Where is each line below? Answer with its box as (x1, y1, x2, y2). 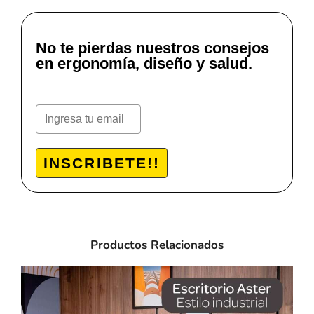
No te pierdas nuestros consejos (36, 39, 269, 57)
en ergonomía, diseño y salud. (36, 54, 252, 72)
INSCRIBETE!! (43, 154, 161, 171)
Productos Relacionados (90, 236, 224, 253)
